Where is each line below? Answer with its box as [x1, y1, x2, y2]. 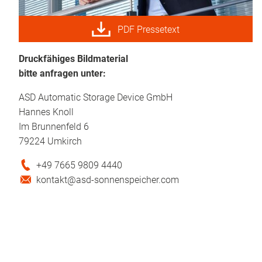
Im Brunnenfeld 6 [19, 121, 89, 133]
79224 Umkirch [19, 136, 82, 147]
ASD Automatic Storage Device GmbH [19, 92, 173, 104]
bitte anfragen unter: [19, 68, 106, 80]
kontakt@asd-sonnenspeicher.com [36, 174, 180, 186]
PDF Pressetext [118, 23, 180, 35]
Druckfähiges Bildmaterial [19, 53, 128, 65]
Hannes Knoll [19, 106, 74, 118]
